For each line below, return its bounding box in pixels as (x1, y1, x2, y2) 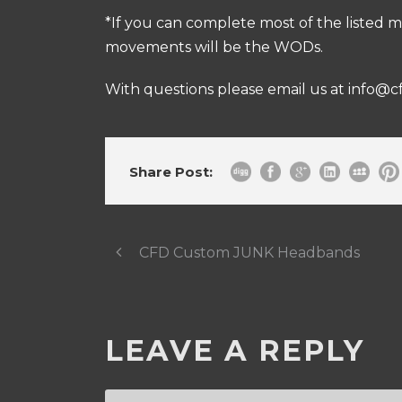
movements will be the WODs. (105, 39, 323, 56)
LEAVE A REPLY (105, 333, 364, 368)
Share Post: (129, 163, 213, 180)
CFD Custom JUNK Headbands (139, 244, 360, 261)
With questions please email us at (105, 81, 348, 98)
